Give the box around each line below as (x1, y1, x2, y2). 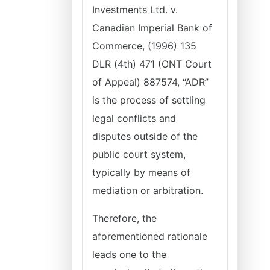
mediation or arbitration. (92, 184, 206, 196)
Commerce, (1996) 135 (92, 40, 196, 52)
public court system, (92, 148, 186, 160)
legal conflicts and (92, 112, 176, 124)
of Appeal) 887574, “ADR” (92, 76, 209, 88)
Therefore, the (92, 212, 157, 224)
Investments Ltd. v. (92, 4, 178, 16)
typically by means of (92, 166, 190, 178)
